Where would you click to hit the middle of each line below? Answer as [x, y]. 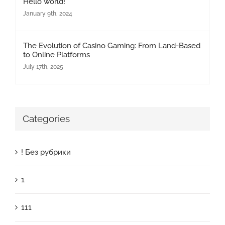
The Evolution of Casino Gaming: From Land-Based [112, 45]
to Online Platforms [57, 54]
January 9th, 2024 [48, 13]
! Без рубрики [46, 152]
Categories [46, 119]
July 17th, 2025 [43, 67]
